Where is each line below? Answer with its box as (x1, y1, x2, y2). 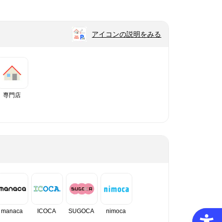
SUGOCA (68, 208, 94, 215)
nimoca (106, 208, 126, 215)
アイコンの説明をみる (92, 30, 162, 38)
